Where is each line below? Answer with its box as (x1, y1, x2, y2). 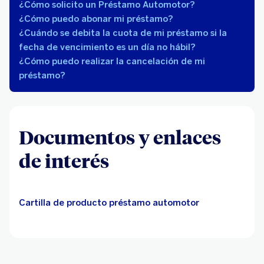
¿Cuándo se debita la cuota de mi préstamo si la (19, 27, 227, 38)
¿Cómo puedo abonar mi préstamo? (19, 13, 173, 24)
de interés (19, 147, 109, 173)
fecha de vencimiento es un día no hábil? (19, 41, 196, 52)
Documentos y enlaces (19, 124, 221, 149)
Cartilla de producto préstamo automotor (19, 197, 199, 208)
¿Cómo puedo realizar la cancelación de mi (19, 55, 205, 67)
